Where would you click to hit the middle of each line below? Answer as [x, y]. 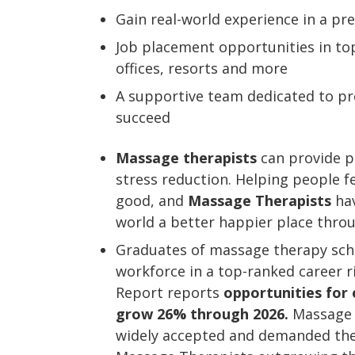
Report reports [170, 292]
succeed [143, 117]
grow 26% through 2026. [202, 314]
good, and [152, 200]
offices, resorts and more [202, 68]
